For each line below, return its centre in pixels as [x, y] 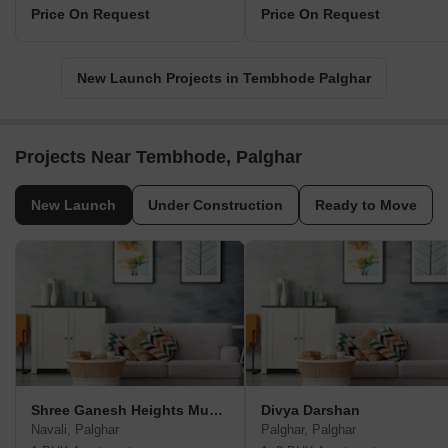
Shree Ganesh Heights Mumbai [216, 410]
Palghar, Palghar [308, 430]
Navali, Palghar [75, 430]
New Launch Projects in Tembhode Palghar [224, 78]
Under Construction [215, 205]
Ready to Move [366, 205]
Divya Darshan [310, 410]
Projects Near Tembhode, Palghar [158, 157]
